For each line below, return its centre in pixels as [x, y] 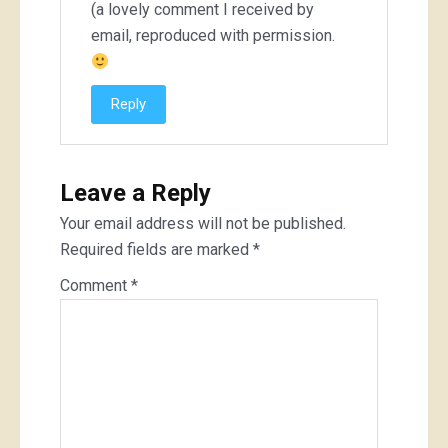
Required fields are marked [156, 250]
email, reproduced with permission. [213, 36]
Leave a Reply [135, 193]
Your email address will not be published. [203, 224]
